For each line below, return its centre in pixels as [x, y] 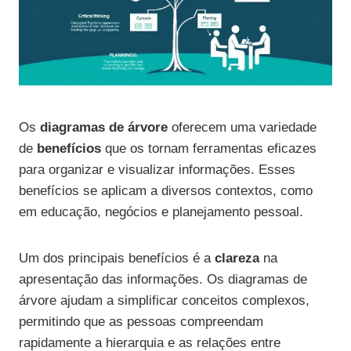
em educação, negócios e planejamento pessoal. [161, 212]
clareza [237, 259]
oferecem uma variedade [242, 128]
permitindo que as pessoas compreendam [141, 322]
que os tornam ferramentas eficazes [209, 149]
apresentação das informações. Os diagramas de [163, 280]
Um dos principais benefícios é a [117, 259]
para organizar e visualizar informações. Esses [157, 170]
